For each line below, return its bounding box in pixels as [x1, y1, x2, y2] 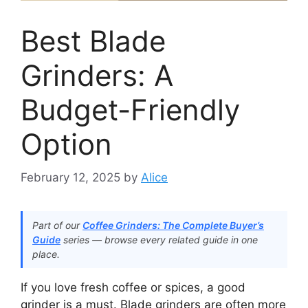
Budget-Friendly [21, 91, 240, 127]
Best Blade [21, 23, 166, 58]
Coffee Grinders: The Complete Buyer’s [82, 219, 264, 232]
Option [21, 126, 112, 162]
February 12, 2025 [21, 170, 120, 185]
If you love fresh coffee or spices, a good [21, 280, 245, 295]
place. [32, 248, 60, 261]
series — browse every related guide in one [60, 234, 258, 246]
